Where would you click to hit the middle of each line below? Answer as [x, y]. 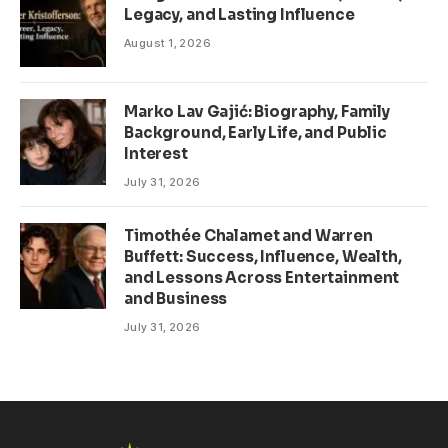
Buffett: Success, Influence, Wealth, [263, 256]
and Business [176, 298]
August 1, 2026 [168, 42]
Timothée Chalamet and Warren [248, 235]
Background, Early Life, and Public [255, 132]
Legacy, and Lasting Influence [239, 14]
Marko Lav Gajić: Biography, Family [257, 111]
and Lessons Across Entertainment [262, 277]
